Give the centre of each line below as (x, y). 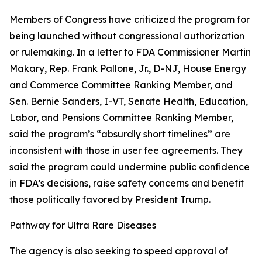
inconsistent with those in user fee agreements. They (126, 151)
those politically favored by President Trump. (110, 200)
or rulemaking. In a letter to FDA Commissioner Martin (130, 52)
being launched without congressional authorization (127, 36)
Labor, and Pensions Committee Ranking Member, (121, 118)
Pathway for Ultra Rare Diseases (83, 225)
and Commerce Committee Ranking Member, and (121, 85)
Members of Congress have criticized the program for (130, 20)
